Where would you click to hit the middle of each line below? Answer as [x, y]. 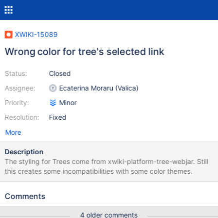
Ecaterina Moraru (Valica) [99, 88]
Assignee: [20, 88]
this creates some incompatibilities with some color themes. [99, 171]
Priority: [17, 102]
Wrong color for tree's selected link [84, 52]
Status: [16, 73]
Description [24, 152]
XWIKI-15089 [36, 34]
